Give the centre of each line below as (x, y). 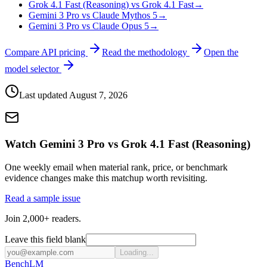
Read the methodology (146, 52)
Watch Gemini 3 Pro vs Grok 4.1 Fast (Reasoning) (128, 144)
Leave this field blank (45, 240)
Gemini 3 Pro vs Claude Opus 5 (89, 26)
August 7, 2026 (98, 95)
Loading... (137, 253)
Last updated (44, 95)
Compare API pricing (46, 52)
